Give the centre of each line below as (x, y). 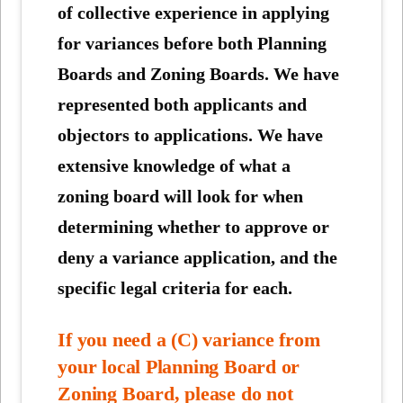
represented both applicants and (183, 104)
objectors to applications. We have (191, 134)
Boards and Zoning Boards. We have (199, 73)
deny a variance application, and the (198, 257)
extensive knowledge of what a (175, 165)
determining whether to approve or (194, 226)
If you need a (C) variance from (189, 340)
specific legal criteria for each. (175, 287)
